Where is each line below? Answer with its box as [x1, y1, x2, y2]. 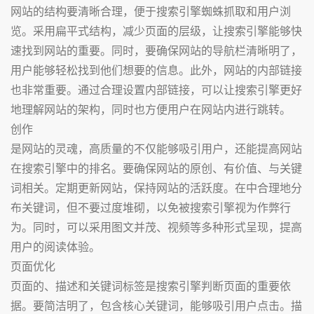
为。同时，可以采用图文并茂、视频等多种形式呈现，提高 [11, 219, 302, 235]
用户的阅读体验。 [11, 238, 100, 254]
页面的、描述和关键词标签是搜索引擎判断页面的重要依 [11, 278, 291, 294]
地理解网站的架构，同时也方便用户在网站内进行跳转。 [11, 101, 291, 117]
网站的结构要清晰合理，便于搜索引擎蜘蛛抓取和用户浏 [11, 3, 291, 19]
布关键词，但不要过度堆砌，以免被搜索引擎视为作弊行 [11, 199, 291, 215]
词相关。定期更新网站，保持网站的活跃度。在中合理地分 [11, 179, 302, 196]
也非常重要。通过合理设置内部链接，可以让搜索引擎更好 [11, 81, 302, 97]
